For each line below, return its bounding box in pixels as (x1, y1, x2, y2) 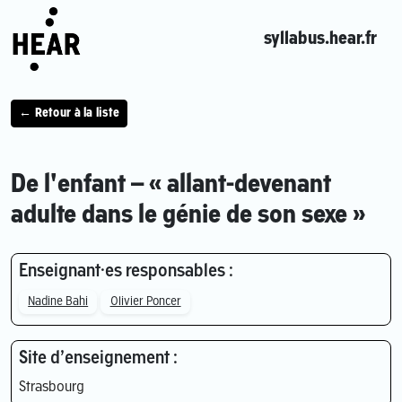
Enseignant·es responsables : (19, 263, 233, 282)
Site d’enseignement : (19, 349, 178, 368)
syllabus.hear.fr (264, 30, 377, 48)
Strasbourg (19, 380, 84, 395)
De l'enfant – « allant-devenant (11, 172, 331, 199)
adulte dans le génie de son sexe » (11, 203, 365, 230)
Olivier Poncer (109, 295, 181, 308)
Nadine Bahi (28, 295, 89, 308)
